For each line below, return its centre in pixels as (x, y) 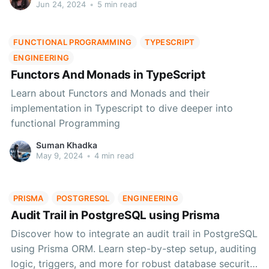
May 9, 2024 (59, 156)
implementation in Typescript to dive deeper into (122, 108)
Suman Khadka (66, 145)
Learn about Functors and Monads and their (110, 93)
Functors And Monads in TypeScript (108, 75)
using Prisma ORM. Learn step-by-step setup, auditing (133, 248)
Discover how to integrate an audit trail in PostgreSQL (134, 233)
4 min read (113, 156)
